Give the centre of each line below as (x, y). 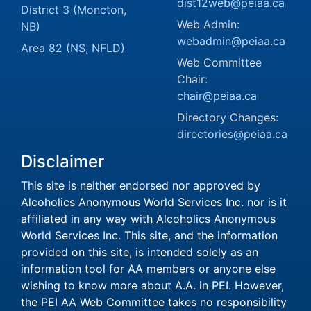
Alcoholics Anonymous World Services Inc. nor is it (154, 202)
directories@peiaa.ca (232, 134)
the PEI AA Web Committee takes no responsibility (154, 302)
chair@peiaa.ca (217, 96)
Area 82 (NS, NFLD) (73, 48)
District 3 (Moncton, (74, 10)
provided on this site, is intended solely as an (140, 252)
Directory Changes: (228, 117)
